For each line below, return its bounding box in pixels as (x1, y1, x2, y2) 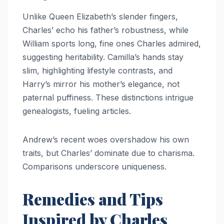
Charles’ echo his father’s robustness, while (22, 25, 188, 35)
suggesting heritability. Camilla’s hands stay (22, 52, 183, 62)
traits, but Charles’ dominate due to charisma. (22, 148, 194, 158)
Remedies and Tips (22, 188, 163, 210)
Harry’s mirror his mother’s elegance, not (22, 79, 179, 89)
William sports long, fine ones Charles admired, (22, 38, 201, 49)
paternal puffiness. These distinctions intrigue (22, 92, 193, 103)
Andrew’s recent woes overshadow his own (22, 134, 189, 145)
